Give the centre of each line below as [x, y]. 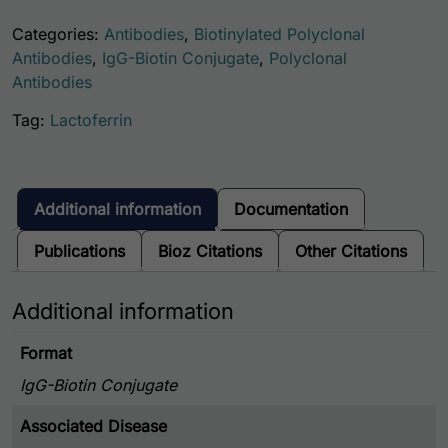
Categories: [58, 34]
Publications [79, 251]
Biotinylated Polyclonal [279, 34]
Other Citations [351, 251]
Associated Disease [93, 425]
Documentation [291, 209]
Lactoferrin [91, 120]
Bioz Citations [210, 251]
